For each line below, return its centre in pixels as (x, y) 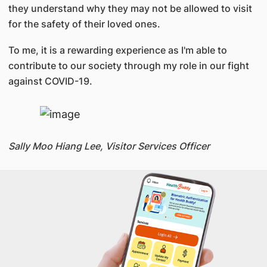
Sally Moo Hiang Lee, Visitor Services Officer (109, 146)
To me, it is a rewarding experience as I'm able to (117, 50)
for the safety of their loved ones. (84, 24)
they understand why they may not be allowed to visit (130, 8)
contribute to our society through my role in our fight (128, 66)
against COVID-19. (50, 81)
